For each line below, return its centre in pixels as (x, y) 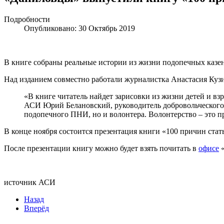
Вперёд (36, 208)
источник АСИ (30, 182)
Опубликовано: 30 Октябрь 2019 (79, 28)
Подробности (27, 19)
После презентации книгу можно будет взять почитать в (101, 148)
